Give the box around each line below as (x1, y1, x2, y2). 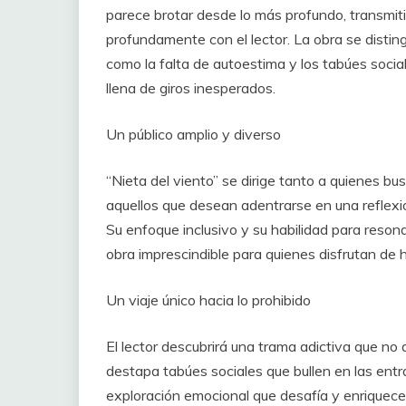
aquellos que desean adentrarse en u (106, 196, 343, 215)
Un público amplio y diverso (106, 125, 281, 144)
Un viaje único (106, 291, 199, 310)
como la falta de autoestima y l (106, 54, 304, 73)
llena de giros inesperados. (106, 79, 275, 98)
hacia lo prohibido (199, 291, 311, 310)
